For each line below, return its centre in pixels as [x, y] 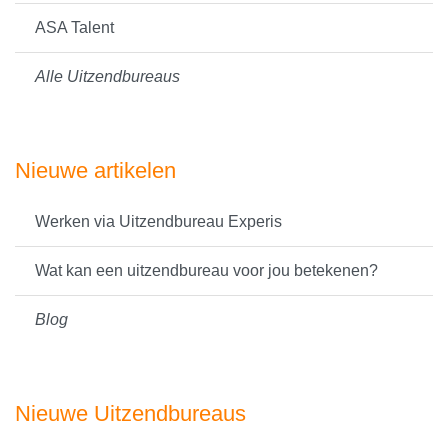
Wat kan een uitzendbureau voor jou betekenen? [206, 270]
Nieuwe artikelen [95, 170]
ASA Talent [74, 27]
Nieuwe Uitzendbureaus [130, 413]
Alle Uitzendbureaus [107, 76]
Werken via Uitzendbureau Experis [158, 221]
